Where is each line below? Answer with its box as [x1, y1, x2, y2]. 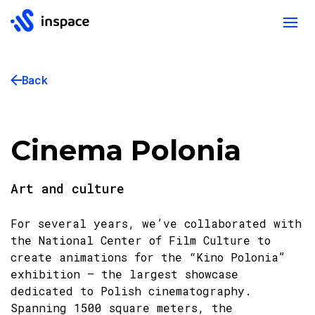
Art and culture [11, 180, 124, 197]
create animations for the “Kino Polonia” [11, 250, 285, 264]
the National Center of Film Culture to [11, 233, 271, 247]
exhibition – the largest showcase [11, 266, 238, 281]
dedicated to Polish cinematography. [11, 283, 252, 298]
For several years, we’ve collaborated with [11, 216, 302, 231]
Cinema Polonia [11, 133, 241, 167]
